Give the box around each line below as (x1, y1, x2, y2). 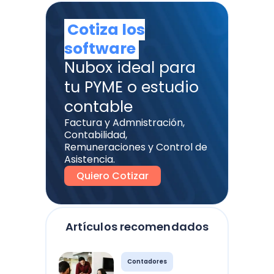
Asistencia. (64, 152, 115, 167)
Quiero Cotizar (76, 169, 149, 183)
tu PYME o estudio (64, 76, 199, 98)
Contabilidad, (64, 128, 127, 143)
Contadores (127, 257, 168, 267)
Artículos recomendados (65, 219, 209, 235)
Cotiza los (67, 19, 145, 41)
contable (64, 96, 133, 118)
